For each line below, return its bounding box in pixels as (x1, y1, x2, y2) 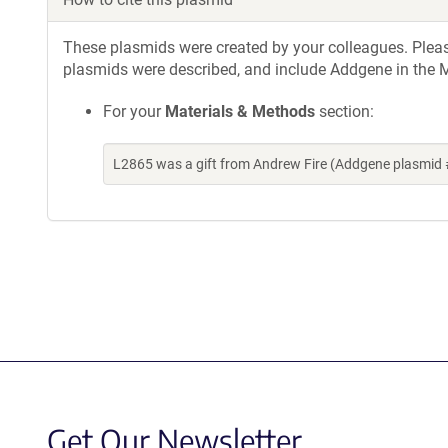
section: (315, 102, 374, 121)
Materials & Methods (165, 102, 315, 121)
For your (103, 102, 165, 121)
